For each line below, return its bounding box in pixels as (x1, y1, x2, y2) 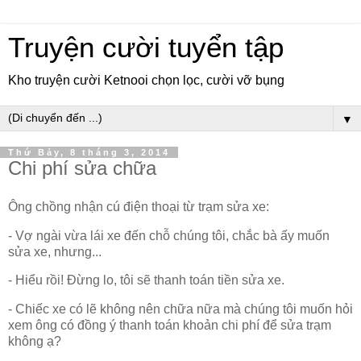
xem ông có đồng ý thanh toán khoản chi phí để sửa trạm (8, 318, 331, 333)
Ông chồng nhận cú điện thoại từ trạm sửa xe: (8, 199, 269, 214)
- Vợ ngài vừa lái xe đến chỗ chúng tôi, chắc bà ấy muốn (8, 228, 330, 243)
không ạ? (8, 334, 61, 349)
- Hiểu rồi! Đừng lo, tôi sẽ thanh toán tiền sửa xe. (8, 273, 284, 288)
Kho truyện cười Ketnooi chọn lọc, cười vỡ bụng (8, 73, 284, 87)
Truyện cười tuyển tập (8, 32, 284, 63)
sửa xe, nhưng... (8, 244, 102, 259)
